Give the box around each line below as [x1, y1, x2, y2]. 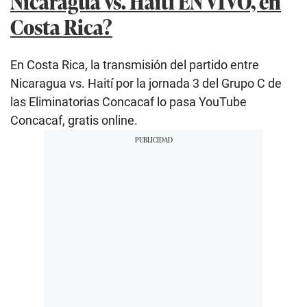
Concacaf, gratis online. [10, 113, 138, 128]
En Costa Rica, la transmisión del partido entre [10, 58, 259, 73]
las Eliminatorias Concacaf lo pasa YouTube [10, 95, 247, 110]
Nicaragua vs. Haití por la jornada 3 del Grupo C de [10, 76, 282, 91]
